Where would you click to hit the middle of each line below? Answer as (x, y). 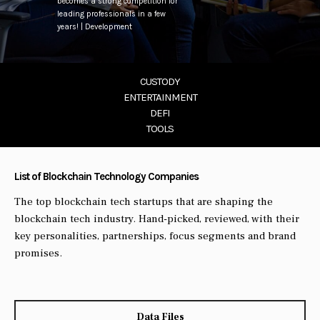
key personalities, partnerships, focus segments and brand (155, 236)
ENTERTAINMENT (160, 97)
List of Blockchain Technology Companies (106, 176)
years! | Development (95, 27)
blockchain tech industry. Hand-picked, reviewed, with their (157, 219)
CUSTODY (160, 81)
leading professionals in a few (111, 14)
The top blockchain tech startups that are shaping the (144, 202)
